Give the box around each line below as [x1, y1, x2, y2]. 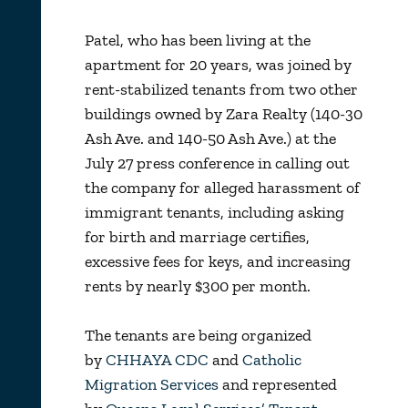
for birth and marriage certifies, [84, 226, 310, 247]
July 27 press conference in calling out [84, 152, 350, 173]
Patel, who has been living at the [84, 29, 311, 50]
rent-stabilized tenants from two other [84, 78, 358, 99]
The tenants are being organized [84, 324, 311, 345]
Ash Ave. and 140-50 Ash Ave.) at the [84, 127, 336, 148]
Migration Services [84, 373, 219, 394]
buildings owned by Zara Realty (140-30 [84, 103, 362, 124]
